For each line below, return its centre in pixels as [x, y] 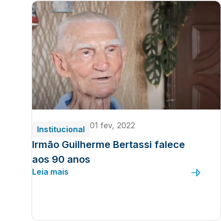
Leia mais [50, 172]
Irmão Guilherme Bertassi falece [109, 145]
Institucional [61, 129]
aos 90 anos [61, 159]
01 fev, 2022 [112, 125]
